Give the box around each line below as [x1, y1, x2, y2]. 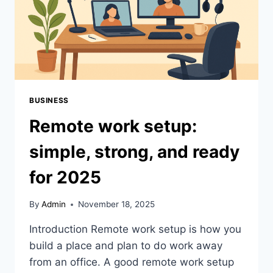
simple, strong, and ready [29, 141, 239, 162]
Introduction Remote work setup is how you [29, 223, 241, 236]
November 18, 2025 [78, 199, 155, 210]
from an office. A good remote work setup [29, 256, 234, 269]
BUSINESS [29, 95, 69, 105]
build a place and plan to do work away [29, 239, 222, 252]
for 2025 [29, 166, 101, 188]
